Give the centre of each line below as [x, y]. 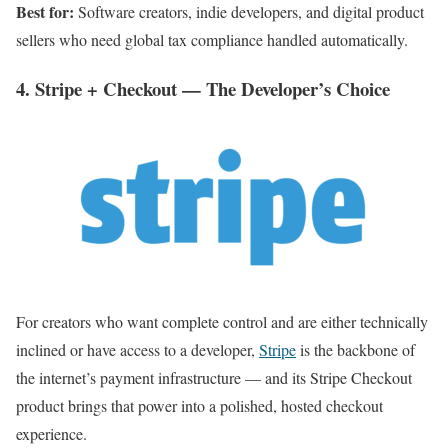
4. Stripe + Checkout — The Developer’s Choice [203, 88]
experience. [51, 434]
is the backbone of [355, 350]
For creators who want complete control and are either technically [222, 322]
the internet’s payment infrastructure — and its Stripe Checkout [214, 378]
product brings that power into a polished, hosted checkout [199, 406]
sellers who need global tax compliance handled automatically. [212, 39]
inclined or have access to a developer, [137, 350]
